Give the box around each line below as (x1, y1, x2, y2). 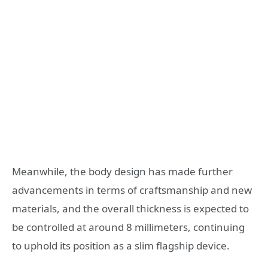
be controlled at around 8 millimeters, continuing (12, 220, 245, 234)
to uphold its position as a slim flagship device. (12, 238, 230, 252)
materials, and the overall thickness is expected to (12, 201, 249, 215)
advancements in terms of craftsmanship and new (12, 182, 252, 197)
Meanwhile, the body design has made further (12, 164, 233, 178)
